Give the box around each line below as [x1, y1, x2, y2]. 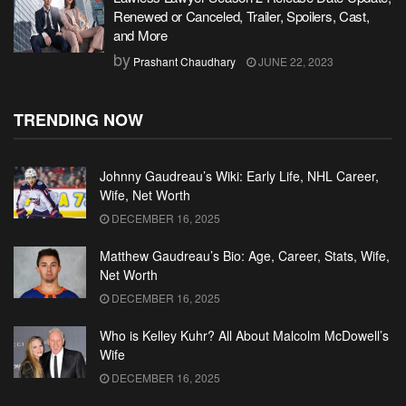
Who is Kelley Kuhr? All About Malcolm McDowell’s [100, 326, 389, 344]
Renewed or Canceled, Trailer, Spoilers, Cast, [113, 6, 370, 25]
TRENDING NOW [14, 108, 143, 131]
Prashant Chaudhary [133, 53, 236, 69]
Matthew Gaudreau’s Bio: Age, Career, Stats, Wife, [100, 246, 390, 265]
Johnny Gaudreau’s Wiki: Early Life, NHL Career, [100, 167, 379, 185]
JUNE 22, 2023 [256, 53, 333, 69]
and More [113, 25, 168, 44]
